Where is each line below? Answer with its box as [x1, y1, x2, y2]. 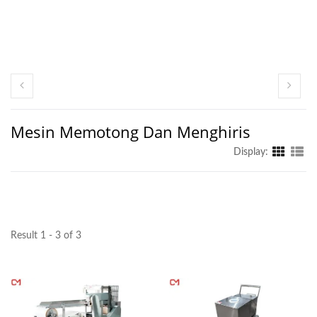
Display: [234, 147, 268, 158]
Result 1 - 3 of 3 [11, 231, 81, 241]
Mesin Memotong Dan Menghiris [11, 121, 250, 143]
